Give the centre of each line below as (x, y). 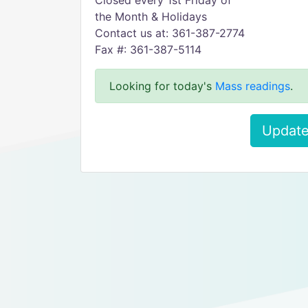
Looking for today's (162, 86)
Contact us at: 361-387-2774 (170, 33)
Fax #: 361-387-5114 (148, 49)
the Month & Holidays (151, 16)
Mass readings (253, 86)
